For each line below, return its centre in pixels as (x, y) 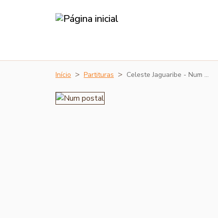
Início (63, 75)
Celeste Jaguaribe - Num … (168, 75)
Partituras (99, 75)
